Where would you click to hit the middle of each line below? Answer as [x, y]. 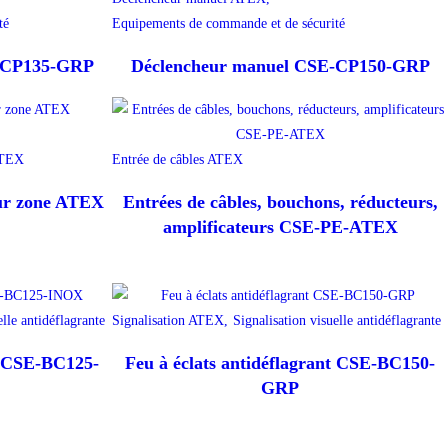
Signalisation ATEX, [170, 321]
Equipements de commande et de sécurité [228, 24]
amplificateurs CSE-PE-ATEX [280, 227]
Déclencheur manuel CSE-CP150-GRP [280, 66]
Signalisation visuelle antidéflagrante [337, 321]
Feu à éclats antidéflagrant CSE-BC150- [280, 363]
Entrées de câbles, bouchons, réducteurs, [280, 202]
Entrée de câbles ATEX [177, 160]
